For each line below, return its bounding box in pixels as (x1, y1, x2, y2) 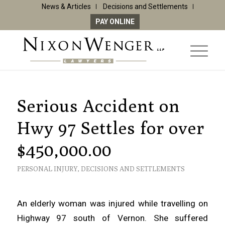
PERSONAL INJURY (17, 165, 77, 173)
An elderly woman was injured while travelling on (17, 198, 208, 208)
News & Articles (41, 3, 91, 11)
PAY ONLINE (95, 18, 135, 26)
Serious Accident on (17, 95, 180, 116)
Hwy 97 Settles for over (17, 118, 204, 138)
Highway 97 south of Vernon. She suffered (17, 212, 208, 223)
